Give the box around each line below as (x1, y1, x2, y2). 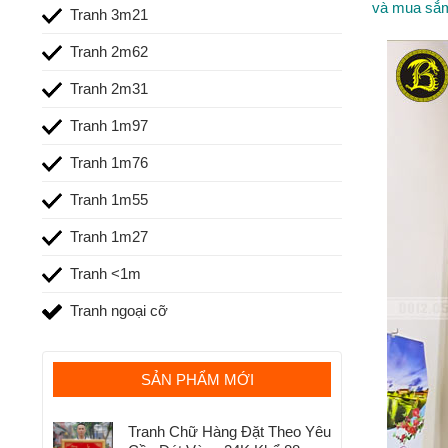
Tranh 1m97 (69, 116, 148, 134)
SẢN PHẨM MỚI (140, 371, 254, 389)
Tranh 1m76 (69, 153, 148, 171)
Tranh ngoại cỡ (69, 301, 168, 319)
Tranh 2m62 (69, 42, 148, 60)
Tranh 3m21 (69, 5, 148, 23)
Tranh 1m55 (69, 190, 148, 208)
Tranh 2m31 (69, 79, 148, 97)
